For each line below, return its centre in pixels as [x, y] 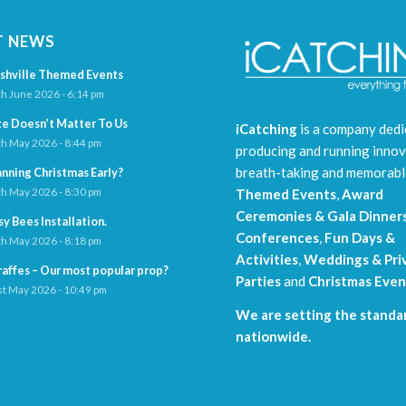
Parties [259, 280]
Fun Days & [360, 237]
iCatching [267, 128]
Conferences [278, 237]
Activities [267, 259]
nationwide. [274, 336]
